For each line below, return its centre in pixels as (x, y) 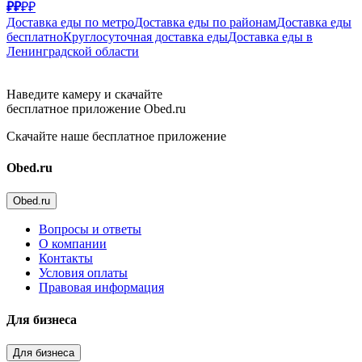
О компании (73, 244)
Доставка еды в (270, 36)
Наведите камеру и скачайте (84, 94)
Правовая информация (101, 288)
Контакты (66, 259)
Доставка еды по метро (70, 22)
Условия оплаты (83, 273)
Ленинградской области (73, 51)
